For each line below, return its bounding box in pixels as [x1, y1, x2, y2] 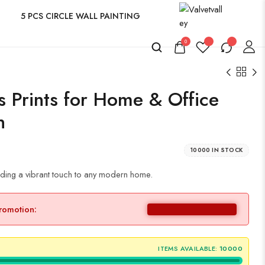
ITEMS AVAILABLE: [158, 244, 218, 253]
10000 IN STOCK [190, 146, 243, 154]
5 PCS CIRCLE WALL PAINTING [21, 9, 140, 22]
